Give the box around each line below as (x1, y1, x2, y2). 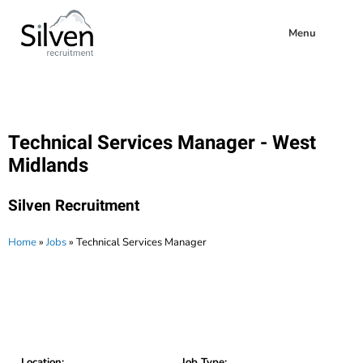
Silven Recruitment (8, 196, 139, 216)
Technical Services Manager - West (8, 131, 316, 155)
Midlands (8, 154, 88, 177)
